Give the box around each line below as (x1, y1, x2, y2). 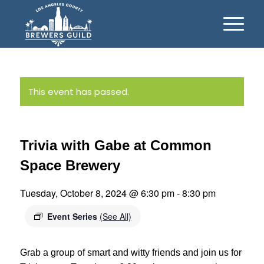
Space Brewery (19, 157, 120, 173)
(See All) (99, 210, 131, 222)
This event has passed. (28, 85, 129, 98)
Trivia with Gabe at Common (19, 137, 212, 153)
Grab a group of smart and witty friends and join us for (19, 247, 242, 258)
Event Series (47, 210, 100, 222)
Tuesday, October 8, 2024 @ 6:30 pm (19, 186, 174, 200)
